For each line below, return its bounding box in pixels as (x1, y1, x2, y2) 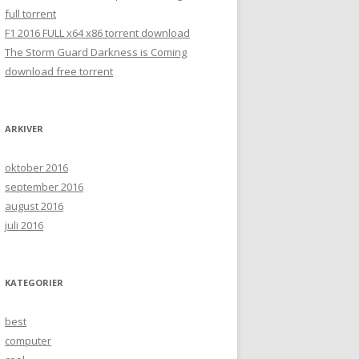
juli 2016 (5, 218, 43, 232)
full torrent (5, 6, 56, 21)
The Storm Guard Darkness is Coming (5, 45, 187, 59)
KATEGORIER (5, 276, 63, 288)
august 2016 (5, 199, 63, 213)
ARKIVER (5, 123, 43, 135)
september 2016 (5, 179, 83, 194)
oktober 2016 (5, 160, 68, 175)
